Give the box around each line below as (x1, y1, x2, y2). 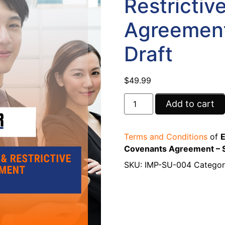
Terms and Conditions (124, 132, 207, 142)
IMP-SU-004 (144, 160, 191, 170)
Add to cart (165, 98, 214, 109)
